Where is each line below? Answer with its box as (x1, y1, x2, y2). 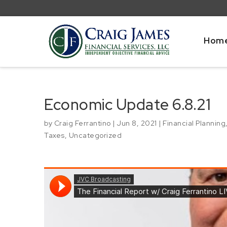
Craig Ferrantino (54, 118, 111, 128)
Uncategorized (68, 130, 122, 140)
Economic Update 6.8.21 (44, 94, 211, 115)
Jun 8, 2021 (117, 118, 157, 128)
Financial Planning (163, 118, 225, 128)
